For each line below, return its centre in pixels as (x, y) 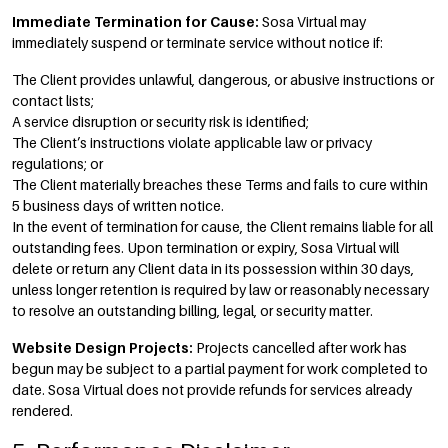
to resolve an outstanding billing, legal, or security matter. (192, 310)
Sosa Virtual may (312, 21)
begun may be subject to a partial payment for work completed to (220, 368)
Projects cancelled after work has (300, 347)
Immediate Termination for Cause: (135, 21)
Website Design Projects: (102, 347)
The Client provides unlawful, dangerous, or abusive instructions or (223, 79)
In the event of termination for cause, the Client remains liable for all (222, 226)
